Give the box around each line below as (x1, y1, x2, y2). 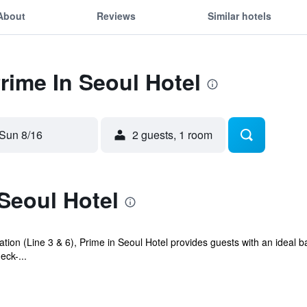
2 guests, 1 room (132, 127, 212, 143)
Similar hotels (207, 8, 271, 23)
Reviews (97, 8, 136, 23)
